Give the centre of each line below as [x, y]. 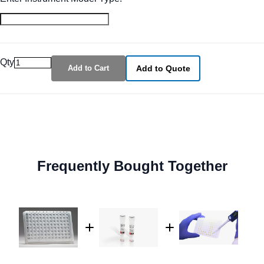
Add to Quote [163, 69]
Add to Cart [89, 68]
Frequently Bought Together [132, 166]
